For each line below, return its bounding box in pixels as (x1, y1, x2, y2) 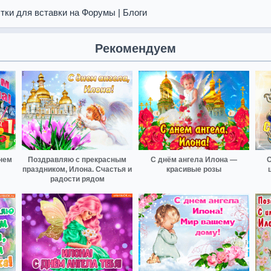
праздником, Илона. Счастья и (22, 165, 132, 174)
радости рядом (50, 174, 105, 183)
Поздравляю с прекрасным (28, 155, 126, 164)
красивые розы (166, 165, 221, 174)
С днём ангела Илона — (151, 155, 237, 164)
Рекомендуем (95, 42, 176, 55)
